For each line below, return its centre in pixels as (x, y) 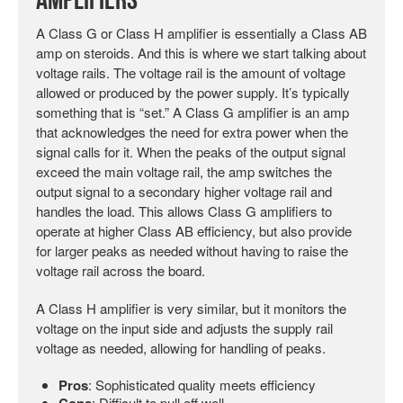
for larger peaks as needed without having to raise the (192, 250)
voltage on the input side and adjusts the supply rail (184, 327)
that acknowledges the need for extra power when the (192, 131)
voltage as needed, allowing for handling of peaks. (181, 347)
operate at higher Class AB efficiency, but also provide (194, 230)
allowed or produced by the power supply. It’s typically (193, 92)
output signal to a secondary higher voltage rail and (184, 191)
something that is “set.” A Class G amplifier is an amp (193, 112)
